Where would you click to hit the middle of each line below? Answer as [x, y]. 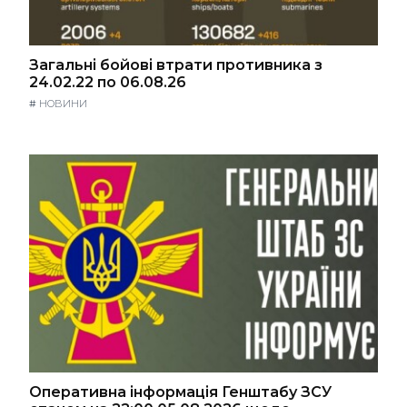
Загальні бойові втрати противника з [176, 65]
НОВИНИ [63, 103]
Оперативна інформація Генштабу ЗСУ [180, 392]
